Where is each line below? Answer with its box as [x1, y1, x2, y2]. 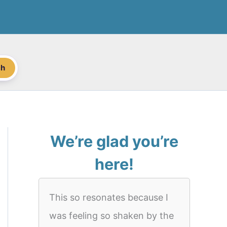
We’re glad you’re [50, 132, 178, 150]
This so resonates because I [49, 192, 168, 203]
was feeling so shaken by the [49, 210, 174, 221]
